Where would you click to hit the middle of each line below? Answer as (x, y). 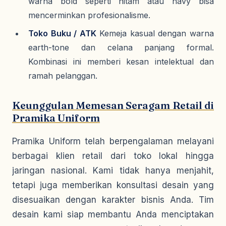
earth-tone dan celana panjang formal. (121, 47)
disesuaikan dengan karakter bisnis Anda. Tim (113, 200)
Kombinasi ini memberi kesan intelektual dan (121, 62)
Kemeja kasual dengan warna (155, 33)
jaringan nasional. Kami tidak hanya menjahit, (113, 171)
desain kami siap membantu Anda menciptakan (113, 214)
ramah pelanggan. (63, 76)
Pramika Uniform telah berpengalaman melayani (113, 141)
